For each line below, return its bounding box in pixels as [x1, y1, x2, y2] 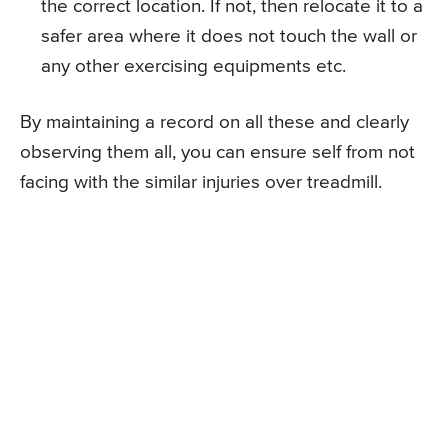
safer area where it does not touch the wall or [41, 27, 417, 47]
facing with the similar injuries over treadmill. [20, 173, 382, 193]
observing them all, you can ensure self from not [20, 143, 415, 163]
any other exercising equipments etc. [41, 57, 346, 77]
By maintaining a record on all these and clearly [20, 113, 409, 133]
